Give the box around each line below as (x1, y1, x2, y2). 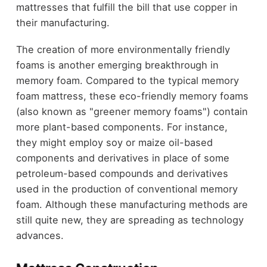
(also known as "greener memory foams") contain (15, 105, 248, 117)
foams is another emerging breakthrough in (15, 58, 219, 71)
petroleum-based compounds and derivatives (15, 167, 228, 179)
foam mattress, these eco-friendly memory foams (15, 89, 249, 102)
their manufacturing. (15, 17, 110, 29)
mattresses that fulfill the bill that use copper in (15, 1, 238, 14)
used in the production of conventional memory (15, 182, 238, 195)
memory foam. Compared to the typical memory (15, 74, 239, 86)
